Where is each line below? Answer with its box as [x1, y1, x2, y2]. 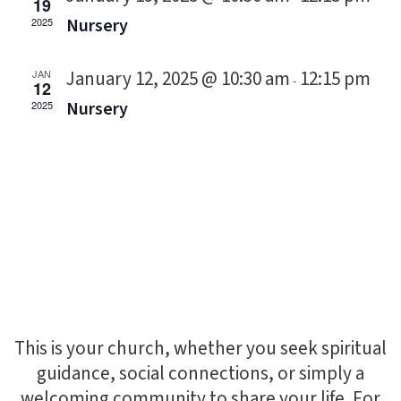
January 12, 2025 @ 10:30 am [65, 65, 290, 92]
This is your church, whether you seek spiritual [14, 335, 387, 362]
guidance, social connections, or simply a [37, 360, 364, 387]
